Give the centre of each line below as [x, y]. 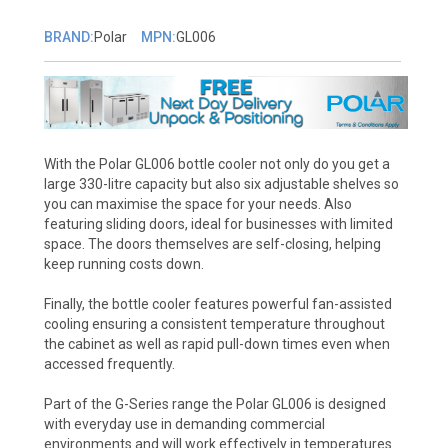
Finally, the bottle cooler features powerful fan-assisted [217, 304]
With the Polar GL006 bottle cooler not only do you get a [216, 164]
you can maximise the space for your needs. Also [197, 204]
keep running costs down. [123, 264]
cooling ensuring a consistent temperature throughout [214, 324]
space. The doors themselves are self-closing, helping [212, 244]
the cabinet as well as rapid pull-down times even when [216, 344]
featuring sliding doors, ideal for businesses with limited [218, 224]
